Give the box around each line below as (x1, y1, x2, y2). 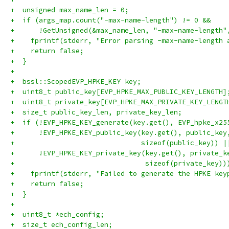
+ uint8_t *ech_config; (10, 210, 104, 219)
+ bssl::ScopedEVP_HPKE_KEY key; (10, 77, 141, 86)
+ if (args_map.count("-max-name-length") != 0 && (10, 16, 211, 25)
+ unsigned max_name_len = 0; (10, 6, 129, 14)
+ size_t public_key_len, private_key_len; (10, 108, 182, 117)
